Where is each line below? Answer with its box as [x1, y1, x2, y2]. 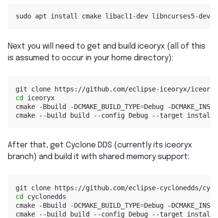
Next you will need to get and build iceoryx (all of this [8, 42, 205, 51]
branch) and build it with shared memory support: [8, 153, 189, 162]
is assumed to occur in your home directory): [8, 54, 173, 63]
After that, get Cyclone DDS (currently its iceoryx [8, 141, 192, 150]
